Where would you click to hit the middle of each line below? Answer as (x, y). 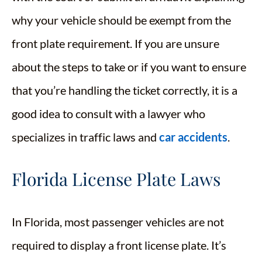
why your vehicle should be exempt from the (121, 20)
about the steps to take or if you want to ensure (129, 67)
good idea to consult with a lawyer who (108, 113)
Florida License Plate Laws (116, 179)
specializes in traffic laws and (85, 137)
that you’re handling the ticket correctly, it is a (125, 90)
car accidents (193, 137)
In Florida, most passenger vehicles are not (118, 222)
